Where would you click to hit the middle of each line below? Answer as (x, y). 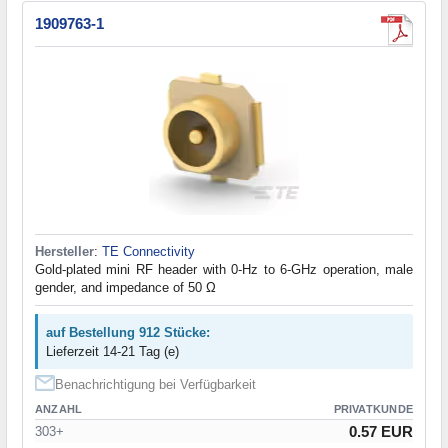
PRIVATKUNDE (373, 408)
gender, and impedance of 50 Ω (125, 287)
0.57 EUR (381, 431)
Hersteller (64, 251)
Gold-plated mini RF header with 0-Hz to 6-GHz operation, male (224, 269)
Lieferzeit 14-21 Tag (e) (112, 351)
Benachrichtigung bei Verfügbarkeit (155, 384)
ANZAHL (59, 408)
